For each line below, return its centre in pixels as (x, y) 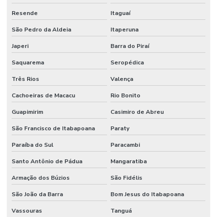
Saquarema (28, 63)
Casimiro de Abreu (137, 112)
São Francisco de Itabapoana (53, 129)
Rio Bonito (125, 96)
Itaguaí (120, 13)
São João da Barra (37, 194)
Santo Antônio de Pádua (47, 162)
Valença (122, 79)
